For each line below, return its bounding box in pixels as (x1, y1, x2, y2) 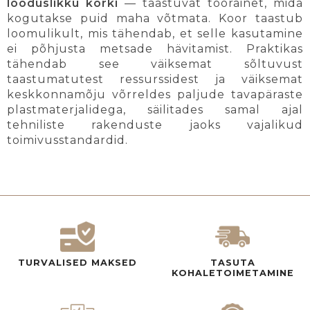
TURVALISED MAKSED (18, 257, 137, 268)
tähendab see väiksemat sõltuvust (7, 57, 303, 71)
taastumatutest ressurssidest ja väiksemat (7, 73, 303, 86)
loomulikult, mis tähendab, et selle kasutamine (7, 27, 303, 41)
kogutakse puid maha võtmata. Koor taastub (7, 12, 303, 26)
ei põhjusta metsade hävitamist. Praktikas (7, 42, 303, 56)
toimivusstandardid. (7, 134, 128, 147)
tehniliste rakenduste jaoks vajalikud (7, 118, 303, 132)
